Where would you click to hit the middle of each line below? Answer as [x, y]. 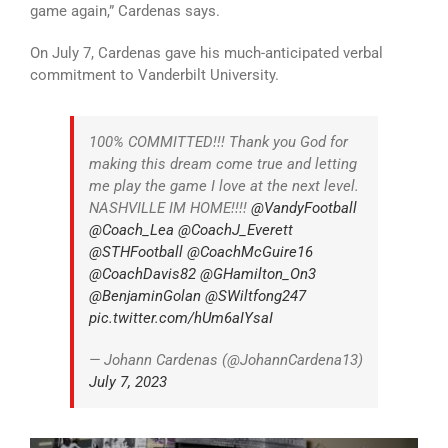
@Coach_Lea [131, 230]
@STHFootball [136, 252]
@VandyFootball [304, 208]
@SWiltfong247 [255, 296]
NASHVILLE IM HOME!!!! [170, 208]
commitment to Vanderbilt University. [154, 75]
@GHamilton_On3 [258, 274]
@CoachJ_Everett [235, 230]
